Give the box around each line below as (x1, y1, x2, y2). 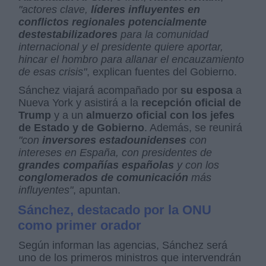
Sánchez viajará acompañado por (18, 84, 178, 96)
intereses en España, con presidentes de (18, 147, 213, 159)
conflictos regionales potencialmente (18, 16, 207, 28)
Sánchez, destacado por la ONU (18, 202, 212, 217)
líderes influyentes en (88, 4, 201, 15)
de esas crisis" (18, 66, 87, 78)
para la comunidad (118, 28, 209, 40)
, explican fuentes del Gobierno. (87, 66, 237, 78)
